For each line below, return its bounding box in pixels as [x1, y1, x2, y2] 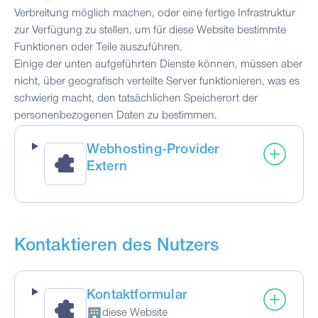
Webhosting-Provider [86, 143, 220, 158]
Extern [86, 160, 127, 175]
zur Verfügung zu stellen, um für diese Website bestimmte [14, 25, 286, 37]
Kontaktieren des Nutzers [14, 238, 219, 257]
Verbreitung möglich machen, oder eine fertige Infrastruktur [14, 8, 295, 20]
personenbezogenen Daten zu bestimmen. [14, 110, 217, 122]
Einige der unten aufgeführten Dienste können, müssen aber [14, 59, 302, 71]
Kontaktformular [86, 289, 187, 304]
